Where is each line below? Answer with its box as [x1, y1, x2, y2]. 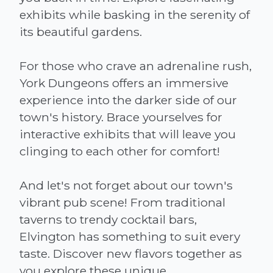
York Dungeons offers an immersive [19, 75, 229, 90]
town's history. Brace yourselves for [19, 109, 222, 124]
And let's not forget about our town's [19, 177, 233, 193]
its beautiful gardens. [19, 24, 142, 39]
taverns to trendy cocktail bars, [19, 211, 197, 227]
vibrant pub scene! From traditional [19, 194, 225, 210]
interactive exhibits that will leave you [19, 126, 236, 141]
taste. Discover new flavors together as [19, 246, 242, 261]
